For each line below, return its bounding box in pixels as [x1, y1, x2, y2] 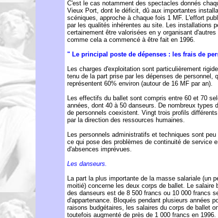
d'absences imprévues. [67, 145, 132, 153]
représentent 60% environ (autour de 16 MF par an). [67, 80, 213, 87]
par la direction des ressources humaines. [67, 116, 185, 124]
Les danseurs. [67, 160, 107, 167]
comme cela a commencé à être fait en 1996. [67, 36, 195, 43]
